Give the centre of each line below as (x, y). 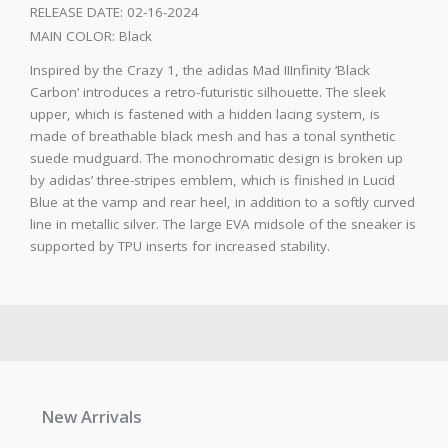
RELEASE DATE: (78, 12)
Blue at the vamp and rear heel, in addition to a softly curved (222, 202)
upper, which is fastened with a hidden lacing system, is (205, 114)
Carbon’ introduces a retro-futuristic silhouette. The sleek (208, 92)
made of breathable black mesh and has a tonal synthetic (212, 136)
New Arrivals (92, 417)
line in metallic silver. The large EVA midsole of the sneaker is (223, 224)
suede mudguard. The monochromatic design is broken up (216, 158)
